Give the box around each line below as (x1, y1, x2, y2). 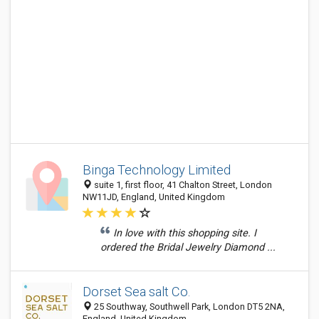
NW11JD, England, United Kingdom (83, 192, 225, 202)
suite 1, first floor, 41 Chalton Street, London (92, 179, 272, 190)
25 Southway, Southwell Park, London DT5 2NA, (92, 301, 285, 312)
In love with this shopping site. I (113, 227, 256, 239)
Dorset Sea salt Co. (83, 284, 190, 299)
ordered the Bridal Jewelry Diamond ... (100, 241, 276, 253)
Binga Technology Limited (83, 162, 231, 177)
